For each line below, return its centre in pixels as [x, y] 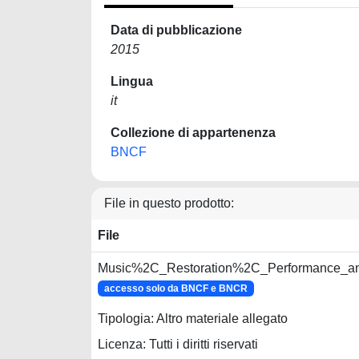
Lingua [132, 81]
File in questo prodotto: [169, 203]
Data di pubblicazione [176, 30]
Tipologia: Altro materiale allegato [193, 319]
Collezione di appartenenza [193, 133]
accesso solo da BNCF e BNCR [175, 288]
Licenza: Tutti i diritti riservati [178, 345]
